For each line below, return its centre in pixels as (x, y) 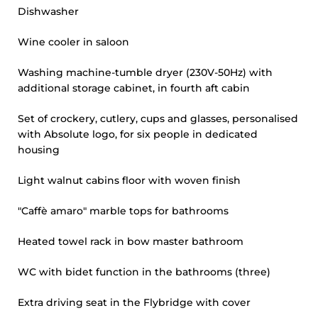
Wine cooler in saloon (73, 42)
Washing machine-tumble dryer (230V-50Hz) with (145, 72)
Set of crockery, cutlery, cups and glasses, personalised (158, 119)
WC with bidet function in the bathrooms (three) (144, 272)
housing (39, 150)
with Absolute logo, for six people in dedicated (138, 134)
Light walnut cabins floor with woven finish (129, 180)
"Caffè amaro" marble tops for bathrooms (123, 211)
